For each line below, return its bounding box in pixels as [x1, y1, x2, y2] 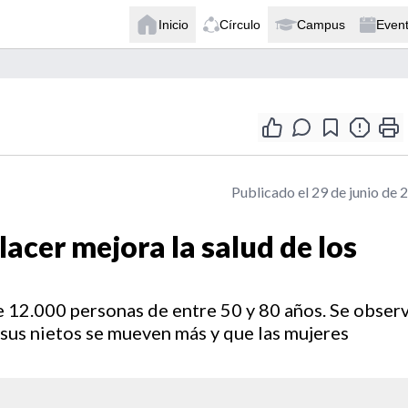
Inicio [158, 16, 189, 32]
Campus [297, 16, 345, 32]
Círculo [219, 16, 260, 32]
